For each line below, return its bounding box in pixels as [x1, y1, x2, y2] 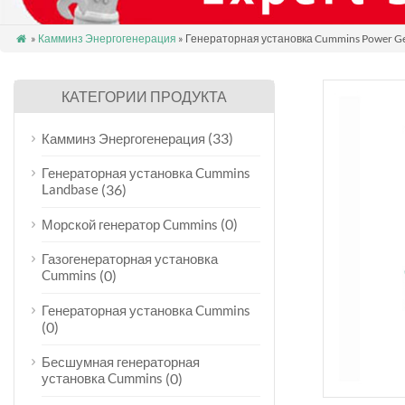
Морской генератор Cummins [42, 216, 218, 232]
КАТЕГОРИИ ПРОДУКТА [61, 88, 228, 105]
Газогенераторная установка [42, 250, 218, 267]
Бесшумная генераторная [42, 353, 200, 370]
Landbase [42, 181, 99, 198]
